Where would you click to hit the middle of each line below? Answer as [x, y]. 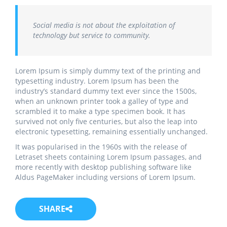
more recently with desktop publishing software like [103, 167]
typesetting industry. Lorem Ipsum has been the [97, 81]
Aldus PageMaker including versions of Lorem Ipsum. [105, 177]
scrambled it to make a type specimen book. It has [100, 111]
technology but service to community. [92, 35]
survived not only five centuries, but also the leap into [106, 122]
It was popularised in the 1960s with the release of [101, 147]
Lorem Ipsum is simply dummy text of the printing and [108, 71]
